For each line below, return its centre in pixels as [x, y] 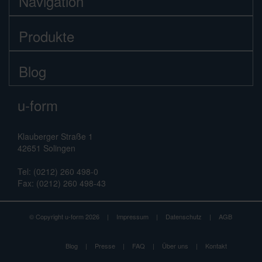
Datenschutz [184, 216]
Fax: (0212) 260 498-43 [62, 183]
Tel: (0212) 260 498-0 [58, 171]
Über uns [175, 245]
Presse [105, 245]
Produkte [46, 36]
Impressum [132, 216]
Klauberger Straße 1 [55, 136]
